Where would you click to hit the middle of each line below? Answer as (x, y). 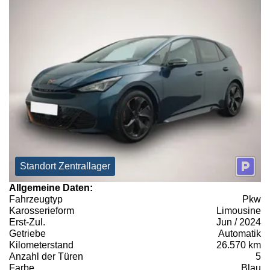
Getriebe (27, 234)
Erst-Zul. (27, 222)
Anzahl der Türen (46, 257)
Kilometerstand (41, 245)
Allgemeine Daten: (51, 188)
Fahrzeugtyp (36, 199)
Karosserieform (42, 211)
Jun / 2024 (239, 222)
